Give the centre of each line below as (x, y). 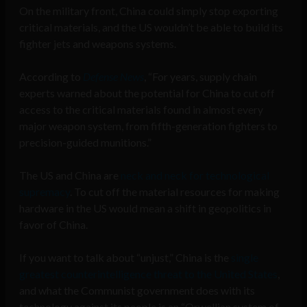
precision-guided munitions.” (85, 143)
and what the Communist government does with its (137, 291)
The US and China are (70, 175)
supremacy (45, 192)
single (245, 258)
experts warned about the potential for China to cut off (147, 93)
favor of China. (53, 225)
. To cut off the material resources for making (175, 192)
